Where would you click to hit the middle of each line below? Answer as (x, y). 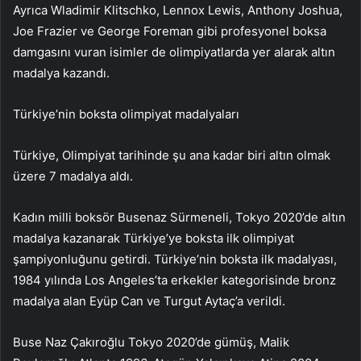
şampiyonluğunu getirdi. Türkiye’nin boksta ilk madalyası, (175, 259)
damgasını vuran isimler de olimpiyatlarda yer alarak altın (174, 52)
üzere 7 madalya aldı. (73, 176)
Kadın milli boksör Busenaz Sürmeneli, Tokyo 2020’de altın (179, 217)
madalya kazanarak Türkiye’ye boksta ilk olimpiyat (154, 238)
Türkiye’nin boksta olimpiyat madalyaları (126, 114)
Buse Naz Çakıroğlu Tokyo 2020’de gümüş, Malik (151, 342)
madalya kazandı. (61, 73)
